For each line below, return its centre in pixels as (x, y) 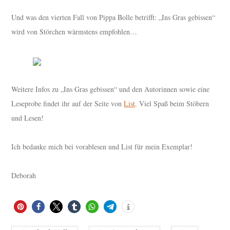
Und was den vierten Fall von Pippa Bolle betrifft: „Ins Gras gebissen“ (113, 17)
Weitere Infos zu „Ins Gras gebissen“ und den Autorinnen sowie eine (111, 89)
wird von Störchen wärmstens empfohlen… (74, 32)
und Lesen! (28, 118)
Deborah (24, 176)
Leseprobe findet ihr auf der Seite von (68, 104)
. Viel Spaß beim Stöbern (172, 104)
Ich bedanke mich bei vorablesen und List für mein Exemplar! (102, 147)
